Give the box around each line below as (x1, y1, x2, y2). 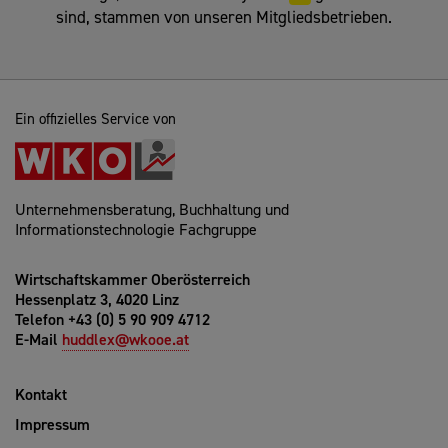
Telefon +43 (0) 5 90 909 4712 (15, 309, 210, 331)
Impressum (15, 414, 90, 436)
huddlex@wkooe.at (62, 329, 189, 351)
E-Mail (15, 329, 62, 351)
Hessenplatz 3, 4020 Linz (15, 289, 179, 311)
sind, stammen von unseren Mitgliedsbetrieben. (56, 6, 392, 29)
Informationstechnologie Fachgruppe (15, 219, 257, 241)
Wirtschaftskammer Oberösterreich (15, 269, 250, 291)
